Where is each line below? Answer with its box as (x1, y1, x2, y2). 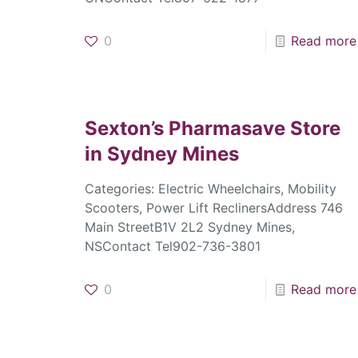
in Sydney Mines (84, 142, 239, 166)
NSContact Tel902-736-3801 (84, 238, 261, 255)
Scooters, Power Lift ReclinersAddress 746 (84, 200, 343, 217)
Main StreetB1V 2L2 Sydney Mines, (84, 219, 295, 236)
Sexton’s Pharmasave (84, 117, 290, 141)
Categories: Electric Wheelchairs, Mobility (84, 181, 336, 197)
